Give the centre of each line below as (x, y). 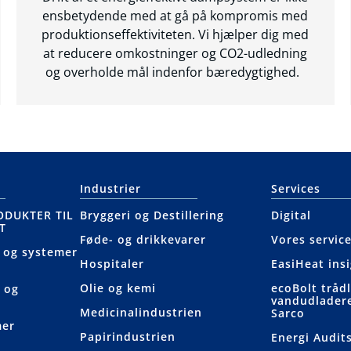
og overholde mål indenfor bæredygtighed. (175, 72)
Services (296, 189)
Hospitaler (112, 264)
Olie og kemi (118, 288)
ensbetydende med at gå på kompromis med (175, 16)
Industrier (110, 189)
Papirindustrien (127, 337)
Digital (291, 215)
